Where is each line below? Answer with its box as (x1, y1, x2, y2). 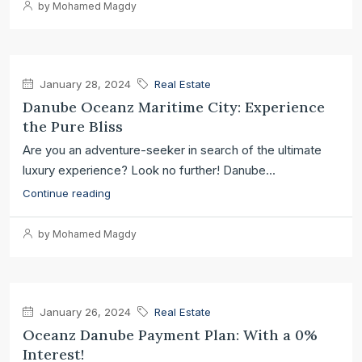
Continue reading (23, 187, 111, 200)
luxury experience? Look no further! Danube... (23, 162, 276, 178)
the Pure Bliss (23, 117, 123, 136)
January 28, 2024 (36, 78, 131, 90)
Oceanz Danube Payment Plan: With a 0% (23, 326, 318, 344)
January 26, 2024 (36, 305, 131, 318)
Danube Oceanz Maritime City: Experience (23, 98, 325, 116)
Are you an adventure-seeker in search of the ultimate (23, 142, 322, 158)
